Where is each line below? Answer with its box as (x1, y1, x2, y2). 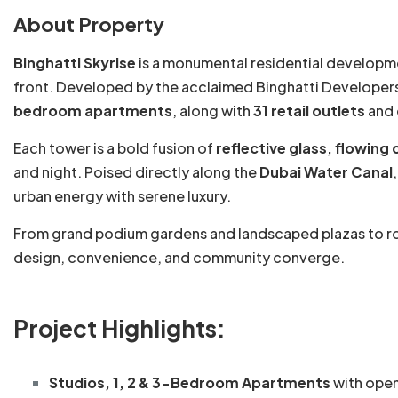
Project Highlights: (13, 314, 226, 344)
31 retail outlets (253, 101, 365, 121)
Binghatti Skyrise (13, 53, 136, 73)
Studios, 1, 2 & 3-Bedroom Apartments (49, 373, 330, 393)
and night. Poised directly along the (13, 163, 259, 182)
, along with (172, 101, 253, 121)
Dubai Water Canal (259, 163, 393, 182)
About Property (13, 12, 164, 37)
